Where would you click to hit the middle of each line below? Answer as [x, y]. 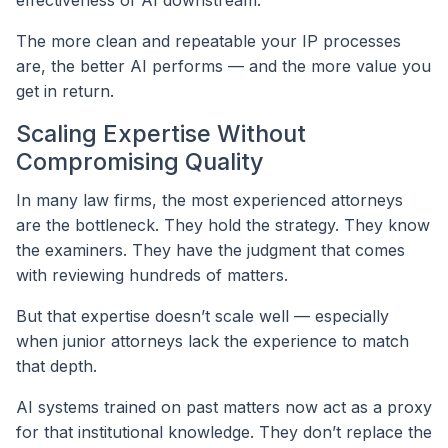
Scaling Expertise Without [161, 133]
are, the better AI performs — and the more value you [223, 65]
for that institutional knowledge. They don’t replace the [224, 431]
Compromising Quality [140, 161]
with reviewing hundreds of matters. [152, 274]
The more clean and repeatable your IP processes [208, 40]
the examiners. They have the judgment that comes [210, 249]
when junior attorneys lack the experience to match [212, 340]
